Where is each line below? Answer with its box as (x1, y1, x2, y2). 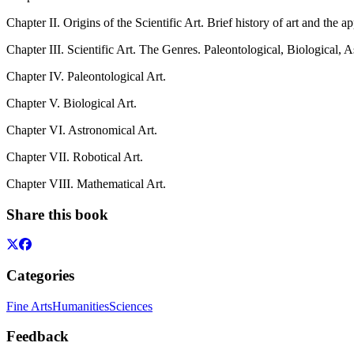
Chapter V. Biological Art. (6, 96, 140, 110)
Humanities (52, 299, 109, 313)
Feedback (6, 328, 69, 345)
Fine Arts (6, 299, 52, 313)
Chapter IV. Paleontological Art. (6, 69, 169, 83)
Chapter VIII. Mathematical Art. (6, 176, 169, 190)
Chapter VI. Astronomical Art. (6, 122, 160, 137)
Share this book (6, 205, 108, 223)
